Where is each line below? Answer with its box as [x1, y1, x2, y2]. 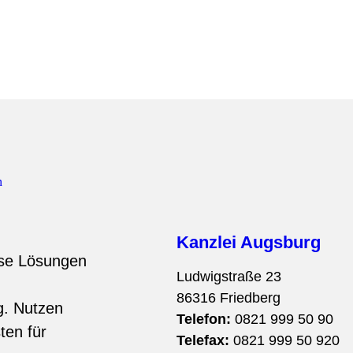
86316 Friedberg [176, 290, 281, 307]
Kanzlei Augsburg [176, 232, 321, 253]
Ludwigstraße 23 [176, 269, 281, 285]
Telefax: [176, 333, 229, 349]
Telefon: [176, 311, 231, 328]
